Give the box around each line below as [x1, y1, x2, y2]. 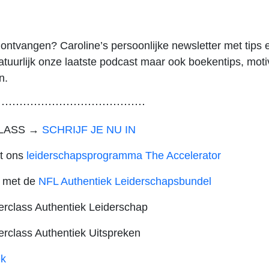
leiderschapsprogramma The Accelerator [26, 149, 224, 162]
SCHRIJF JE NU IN [42, 123, 139, 136]
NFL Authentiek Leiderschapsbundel [38, 175, 214, 187]
